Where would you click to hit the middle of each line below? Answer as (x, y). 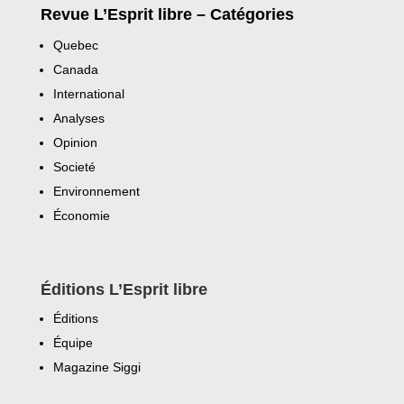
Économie (81, 215)
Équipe (73, 342)
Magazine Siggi (96, 367)
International (88, 93)
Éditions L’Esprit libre (124, 289)
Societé (74, 166)
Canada (75, 69)
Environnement (96, 191)
